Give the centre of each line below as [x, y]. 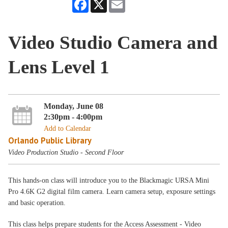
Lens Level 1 [59, 67]
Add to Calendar [67, 129]
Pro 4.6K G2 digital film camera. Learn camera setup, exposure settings [112, 191]
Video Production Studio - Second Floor [66, 153]
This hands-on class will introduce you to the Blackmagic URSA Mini [109, 180]
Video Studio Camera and [113, 42]
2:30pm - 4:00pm [73, 117]
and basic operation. [37, 203]
